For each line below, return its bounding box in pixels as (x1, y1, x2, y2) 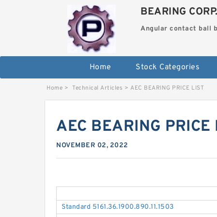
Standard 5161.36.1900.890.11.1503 (62, 203, 174, 212)
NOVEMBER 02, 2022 (56, 141, 128, 150)
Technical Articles (72, 84, 123, 93)
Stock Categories (136, 62, 200, 73)
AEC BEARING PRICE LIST (130, 84, 204, 93)
